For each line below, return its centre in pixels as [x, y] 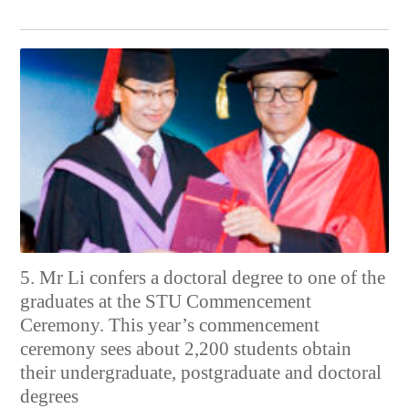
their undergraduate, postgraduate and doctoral [201, 372]
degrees [50, 396]
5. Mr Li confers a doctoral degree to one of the [203, 277]
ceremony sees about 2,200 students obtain [186, 348]
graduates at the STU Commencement [166, 301]
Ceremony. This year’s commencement [170, 325]
